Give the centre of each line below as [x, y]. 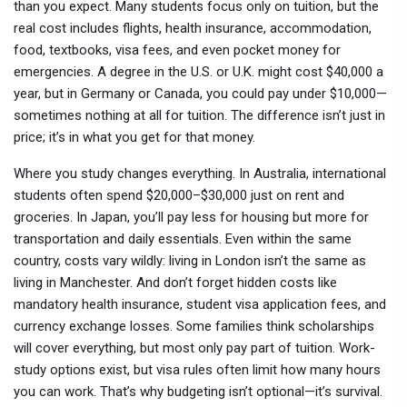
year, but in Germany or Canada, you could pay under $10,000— [200, 94]
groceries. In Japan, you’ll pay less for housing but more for [191, 217]
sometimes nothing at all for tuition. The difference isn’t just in [199, 115]
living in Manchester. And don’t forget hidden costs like [175, 283]
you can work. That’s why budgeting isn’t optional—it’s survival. [198, 392]
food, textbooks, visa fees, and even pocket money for [177, 50]
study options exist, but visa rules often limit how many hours [197, 370]
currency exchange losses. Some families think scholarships [194, 326]
